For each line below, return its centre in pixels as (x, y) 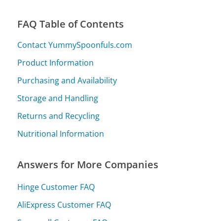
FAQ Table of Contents (71, 24)
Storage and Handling (58, 98)
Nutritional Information (61, 134)
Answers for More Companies (88, 165)
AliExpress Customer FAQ (64, 204)
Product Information (56, 63)
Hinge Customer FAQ (56, 187)
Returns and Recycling (59, 116)
